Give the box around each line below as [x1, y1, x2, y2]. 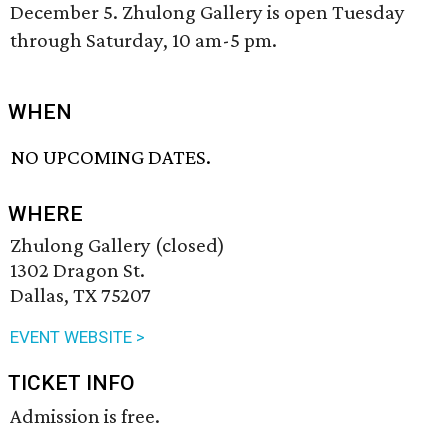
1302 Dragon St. [10, 258, 145, 283]
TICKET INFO [8, 371, 135, 396]
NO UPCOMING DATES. [11, 145, 212, 170]
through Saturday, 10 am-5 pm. [10, 28, 277, 52]
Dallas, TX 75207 [10, 283, 151, 308]
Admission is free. [10, 404, 160, 429]
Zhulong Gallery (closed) [10, 233, 225, 258]
